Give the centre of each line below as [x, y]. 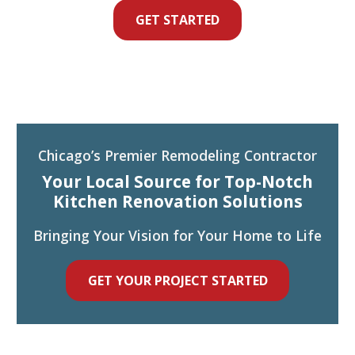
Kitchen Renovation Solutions [177, 201]
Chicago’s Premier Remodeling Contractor [177, 155]
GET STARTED [177, 20]
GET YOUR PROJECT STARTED [177, 280]
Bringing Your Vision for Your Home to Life [177, 235]
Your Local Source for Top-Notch [177, 181]
